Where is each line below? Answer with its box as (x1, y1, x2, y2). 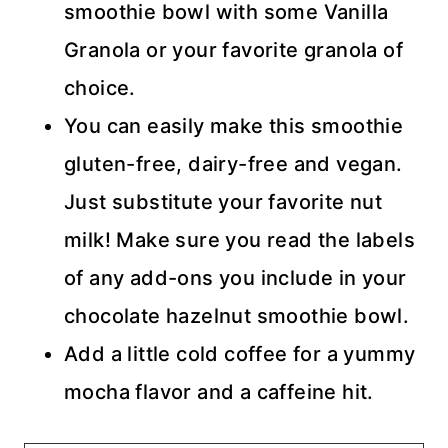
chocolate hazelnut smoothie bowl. (64, 304, 410, 328)
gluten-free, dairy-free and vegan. (64, 152, 403, 176)
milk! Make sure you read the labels (64, 228, 415, 252)
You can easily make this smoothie (64, 114, 404, 138)
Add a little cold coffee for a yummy (64, 342, 416, 366)
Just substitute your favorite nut (64, 190, 383, 214)
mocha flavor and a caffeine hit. (64, 380, 374, 404)
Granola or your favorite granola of (64, 38, 403, 62)
